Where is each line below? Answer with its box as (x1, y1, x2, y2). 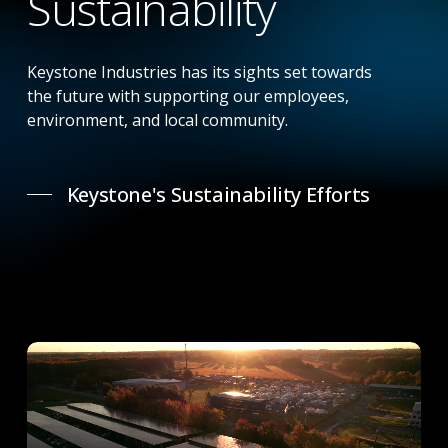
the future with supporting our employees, (26, 84, 349, 107)
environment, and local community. (26, 108, 288, 131)
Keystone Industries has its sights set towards (26, 60, 372, 83)
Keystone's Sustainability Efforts (66, 180, 370, 208)
